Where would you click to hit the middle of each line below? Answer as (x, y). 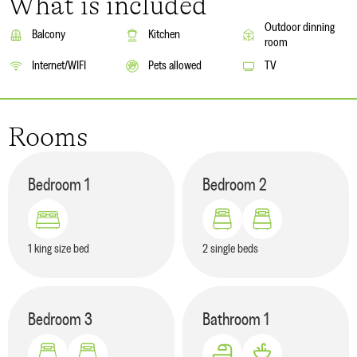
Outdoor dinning (300, 27)
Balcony (49, 35)
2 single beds (230, 248)
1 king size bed (59, 248)
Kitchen (164, 35)
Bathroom (231, 319)
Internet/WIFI (59, 66)
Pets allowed (175, 66)
